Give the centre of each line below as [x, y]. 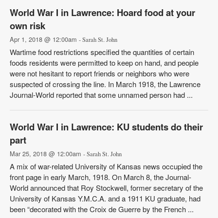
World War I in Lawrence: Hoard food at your [102, 12]
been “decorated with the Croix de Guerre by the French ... [102, 209]
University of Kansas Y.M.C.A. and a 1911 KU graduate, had [105, 198]
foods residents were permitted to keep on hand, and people [104, 63]
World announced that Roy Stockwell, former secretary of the [106, 188]
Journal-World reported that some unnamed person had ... [101, 95]
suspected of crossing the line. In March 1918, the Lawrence [105, 84]
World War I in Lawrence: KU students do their [106, 127]
